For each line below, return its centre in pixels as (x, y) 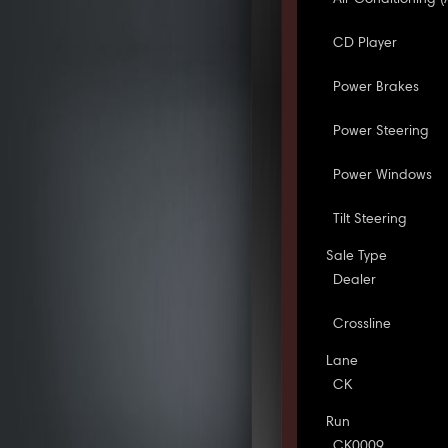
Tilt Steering (370, 219)
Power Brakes (376, 87)
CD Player (365, 43)
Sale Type (357, 256)
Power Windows (383, 175)
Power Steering (381, 131)
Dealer (355, 280)
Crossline (362, 324)
